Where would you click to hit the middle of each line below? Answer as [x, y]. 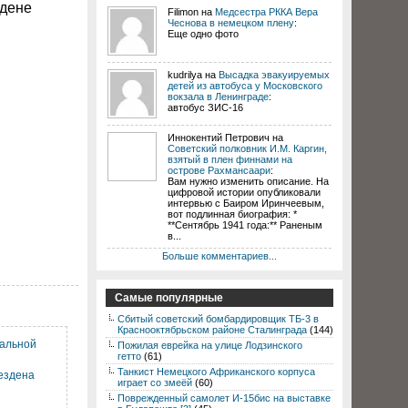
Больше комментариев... [219, 256]
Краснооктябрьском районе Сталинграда [212, 330]
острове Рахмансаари [219, 170]
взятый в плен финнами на [230, 159]
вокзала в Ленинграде [218, 97]
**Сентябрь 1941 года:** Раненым [245, 225]
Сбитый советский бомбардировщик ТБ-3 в [218, 319]
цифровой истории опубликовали [244, 192]
